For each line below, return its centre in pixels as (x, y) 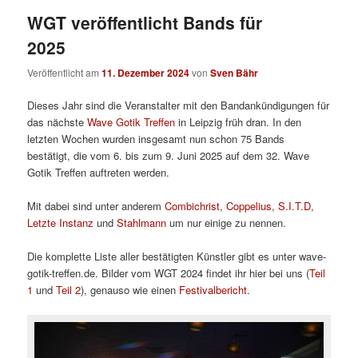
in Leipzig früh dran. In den (239, 121)
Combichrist (193, 205)
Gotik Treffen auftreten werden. (99, 172)
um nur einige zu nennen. (228, 222)
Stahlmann (143, 222)
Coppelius (249, 205)
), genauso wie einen (130, 290)
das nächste (58, 121)
